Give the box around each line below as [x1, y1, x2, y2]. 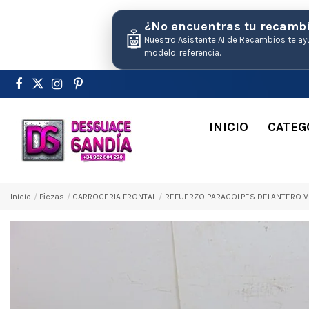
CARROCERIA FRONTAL [72, 191, 157, 201]
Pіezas [39, 191, 65, 201]
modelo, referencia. [144, 48, 221, 58]
